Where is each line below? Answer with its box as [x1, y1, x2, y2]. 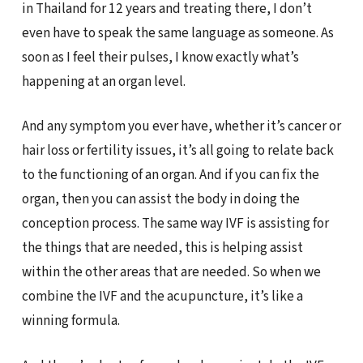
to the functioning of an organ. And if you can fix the [21, 164, 319, 186]
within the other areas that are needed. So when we [21, 262, 321, 283]
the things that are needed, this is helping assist [21, 237, 303, 258]
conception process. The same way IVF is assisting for [21, 213, 329, 234]
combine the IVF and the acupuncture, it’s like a [21, 286, 303, 307]
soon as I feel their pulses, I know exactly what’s [21, 46, 299, 67]
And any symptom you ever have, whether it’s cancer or [21, 116, 341, 137]
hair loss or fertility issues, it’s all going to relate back [21, 140, 334, 161]
